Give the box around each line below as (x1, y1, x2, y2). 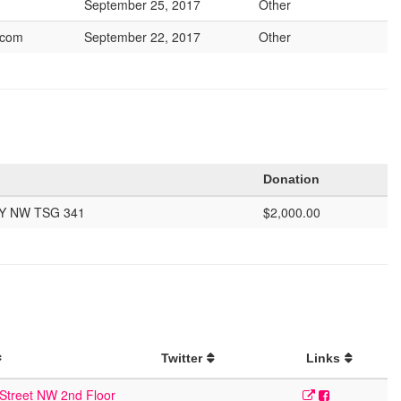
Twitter (161, 351, 202, 365)
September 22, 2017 (84, 28, 200, 46)
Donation (263, 172, 320, 186)
